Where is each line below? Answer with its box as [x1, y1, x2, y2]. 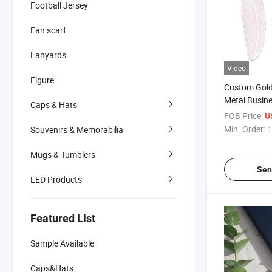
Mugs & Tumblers [30, 148, 95, 160]
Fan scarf [30, 24, 66, 36]
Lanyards [30, 49, 66, 61]
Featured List [30, 211, 95, 225]
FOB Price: [224, 110, 263, 122]
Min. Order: [224, 123, 265, 135]
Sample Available [30, 237, 94, 249]
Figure [30, 73, 54, 86]
